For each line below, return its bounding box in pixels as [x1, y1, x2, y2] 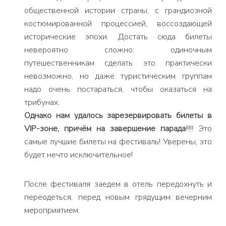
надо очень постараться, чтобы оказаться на [24, 84, 212, 95]
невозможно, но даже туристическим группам [24, 71, 212, 82]
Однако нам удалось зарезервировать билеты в [24, 110, 212, 121]
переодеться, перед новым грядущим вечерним [24, 192, 212, 203]
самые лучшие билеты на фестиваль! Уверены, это [24, 136, 212, 147]
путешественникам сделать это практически [24, 58, 212, 69]
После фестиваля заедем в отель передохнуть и [24, 179, 212, 190]
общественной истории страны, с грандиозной [24, 5, 212, 16]
